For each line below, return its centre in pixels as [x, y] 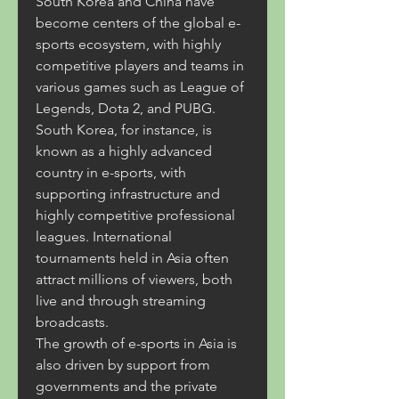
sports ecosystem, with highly [128, 44]
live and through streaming [121, 301]
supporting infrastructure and [128, 194]
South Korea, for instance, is [124, 130]
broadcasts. [72, 322]
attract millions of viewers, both [134, 279]
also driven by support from [123, 365]
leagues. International [104, 236]
